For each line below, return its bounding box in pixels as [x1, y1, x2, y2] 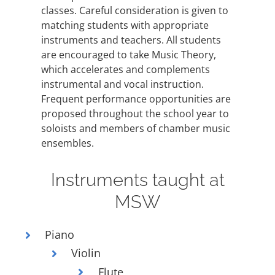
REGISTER [15, 18, 62, 33]
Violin [71, 246, 101, 261]
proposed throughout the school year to [41, 107, 230, 121]
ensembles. [41, 136, 95, 150]
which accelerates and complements [41, 63, 211, 77]
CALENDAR [15, 44, 69, 58]
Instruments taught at [50, 169, 225, 191]
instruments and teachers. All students [41, 33, 222, 47]
